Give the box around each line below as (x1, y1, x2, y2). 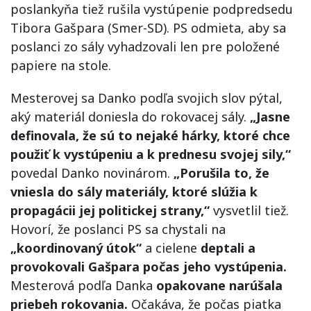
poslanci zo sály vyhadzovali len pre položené (10, 38, 280, 55)
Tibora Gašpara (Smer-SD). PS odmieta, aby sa (10, 19, 286, 36)
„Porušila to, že (174, 165, 269, 181)
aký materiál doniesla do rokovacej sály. (10, 108, 246, 125)
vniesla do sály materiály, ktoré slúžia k (10, 183, 258, 200)
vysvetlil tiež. (210, 202, 289, 219)
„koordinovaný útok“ (10, 239, 142, 256)
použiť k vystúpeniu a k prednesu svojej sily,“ (10, 146, 291, 162)
